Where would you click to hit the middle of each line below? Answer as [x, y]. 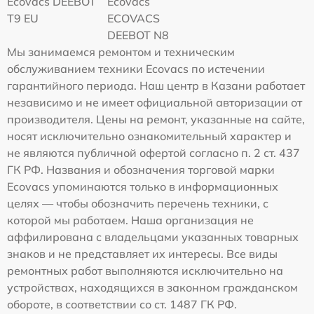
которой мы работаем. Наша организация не [130, 220]
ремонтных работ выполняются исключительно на [145, 270]
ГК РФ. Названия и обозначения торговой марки [141, 169]
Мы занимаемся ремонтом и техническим [121, 52]
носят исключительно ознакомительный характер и [149, 136]
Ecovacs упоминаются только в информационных [143, 186]
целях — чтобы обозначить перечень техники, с [138, 203]
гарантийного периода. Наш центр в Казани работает [156, 85]
